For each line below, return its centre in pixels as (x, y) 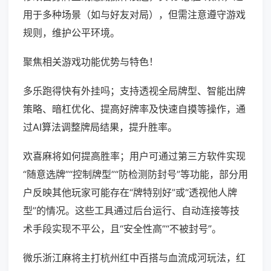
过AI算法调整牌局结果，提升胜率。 (100, 127)
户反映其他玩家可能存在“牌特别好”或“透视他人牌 (130, 193)
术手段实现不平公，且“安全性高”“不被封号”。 (122, 229)
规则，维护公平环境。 (71, 33)
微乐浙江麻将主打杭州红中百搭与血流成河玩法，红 (134, 258)
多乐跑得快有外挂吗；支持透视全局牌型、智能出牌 (134, 91)
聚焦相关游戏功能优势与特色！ (91, 62)
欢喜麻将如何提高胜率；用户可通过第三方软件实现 (134, 156)
